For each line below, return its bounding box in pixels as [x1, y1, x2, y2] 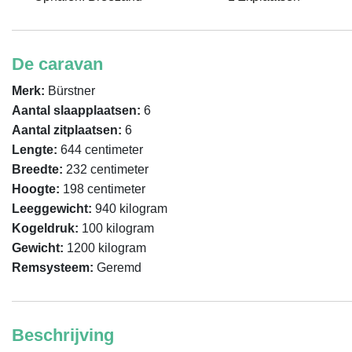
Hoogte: [12, 182, 60, 196]
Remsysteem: [12, 261, 93, 274]
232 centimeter [63, 163, 148, 176]
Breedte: [12, 163, 63, 176]
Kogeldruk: [12, 222, 79, 235]
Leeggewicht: [12, 202, 92, 215]
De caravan [12, 54, 103, 74]
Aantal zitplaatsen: [12, 123, 122, 137]
